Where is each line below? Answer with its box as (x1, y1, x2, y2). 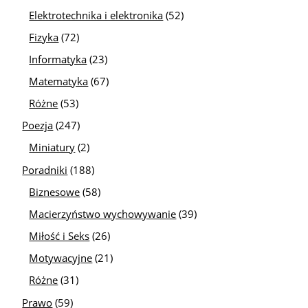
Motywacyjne (29, 251, 93, 265)
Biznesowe (29, 184, 80, 199)
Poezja (22, 118, 54, 133)
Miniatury (29, 140, 76, 155)
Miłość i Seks (29, 229, 90, 243)
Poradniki (22, 162, 68, 177)
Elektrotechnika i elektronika (29, 8, 164, 22)
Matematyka (29, 74, 89, 88)
